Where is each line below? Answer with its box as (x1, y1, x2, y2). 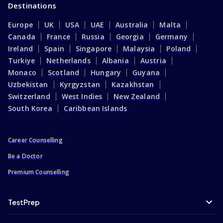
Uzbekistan (8, 79, 48, 89)
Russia (81, 31, 105, 41)
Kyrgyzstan (59, 79, 101, 89)
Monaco (8, 67, 36, 77)
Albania (102, 55, 129, 65)
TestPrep (8, 197, 40, 207)
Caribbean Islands (63, 103, 127, 113)
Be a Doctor (8, 151, 43, 160)
